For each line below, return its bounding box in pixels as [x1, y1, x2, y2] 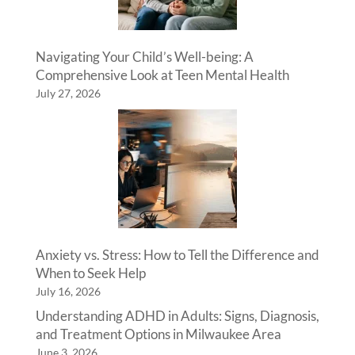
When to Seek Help [35, 264, 146, 281]
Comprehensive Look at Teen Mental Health [35, 67, 289, 83]
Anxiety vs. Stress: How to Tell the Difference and [35, 246, 319, 263]
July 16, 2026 [35, 284, 101, 298]
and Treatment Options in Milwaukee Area [35, 326, 281, 342]
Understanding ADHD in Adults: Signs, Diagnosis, [35, 307, 319, 324]
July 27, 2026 [35, 86, 101, 100]
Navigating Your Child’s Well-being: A [35, 48, 254, 65]
